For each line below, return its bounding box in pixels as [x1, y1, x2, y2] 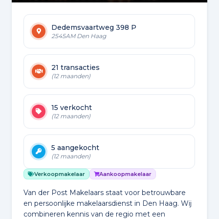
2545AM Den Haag [51, 32, 106, 40]
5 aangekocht [51, 143, 99, 153]
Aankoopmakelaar [99, 171, 152, 178]
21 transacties [51, 63, 100, 72]
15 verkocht [51, 103, 92, 112]
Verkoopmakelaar [34, 171, 85, 178]
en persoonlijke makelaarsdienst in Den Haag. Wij [23, 199, 192, 208]
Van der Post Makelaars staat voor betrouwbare [23, 188, 186, 197]
